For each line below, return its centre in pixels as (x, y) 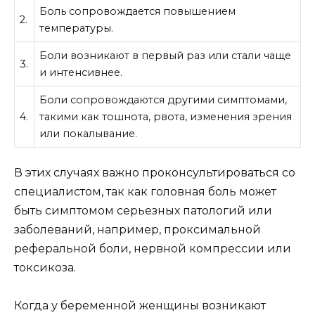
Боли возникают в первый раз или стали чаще (166, 56)
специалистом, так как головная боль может (145, 191)
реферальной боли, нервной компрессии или (153, 248)
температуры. (77, 28)
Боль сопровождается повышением (138, 12)
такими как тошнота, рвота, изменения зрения (166, 117)
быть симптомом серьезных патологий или (143, 210)
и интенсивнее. (81, 73)
